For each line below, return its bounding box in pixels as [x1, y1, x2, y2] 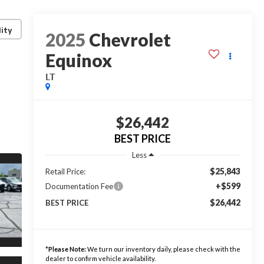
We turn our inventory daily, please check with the [85, 245, 240, 253]
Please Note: [48, 245, 86, 253]
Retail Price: [45, 166, 85, 176]
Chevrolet [88, 29, 171, 51]
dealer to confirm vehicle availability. [45, 254, 156, 262]
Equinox [45, 49, 112, 71]
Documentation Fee [45, 181, 113, 191]
